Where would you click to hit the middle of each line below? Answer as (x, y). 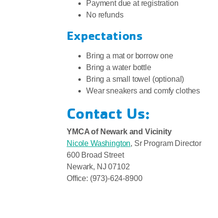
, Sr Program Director (167, 144)
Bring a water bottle (119, 68)
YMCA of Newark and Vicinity (119, 132)
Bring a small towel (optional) (135, 79)
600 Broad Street (95, 155)
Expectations (105, 36)
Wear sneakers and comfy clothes (143, 91)
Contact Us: (109, 113)
